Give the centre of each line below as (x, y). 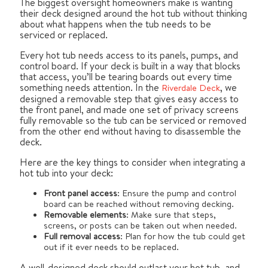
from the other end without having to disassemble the (130, 131)
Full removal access (82, 236)
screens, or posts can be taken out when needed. (140, 225)
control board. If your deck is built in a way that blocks (130, 66)
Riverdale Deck (191, 87)
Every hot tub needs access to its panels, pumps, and (129, 55)
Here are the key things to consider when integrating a (133, 162)
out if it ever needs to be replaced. (111, 246)
